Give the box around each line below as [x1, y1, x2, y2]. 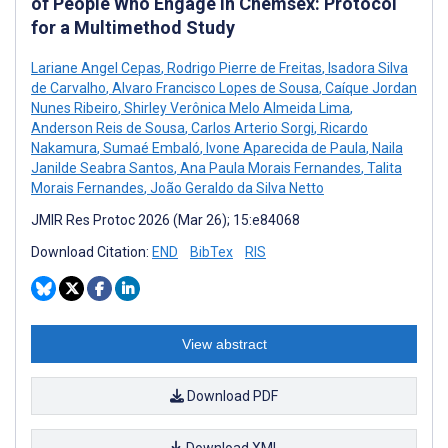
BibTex [190, 244, 233, 261]
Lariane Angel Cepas [31, 60, 161, 77]
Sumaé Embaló [100, 140, 200, 157]
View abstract [181, 336, 267, 353]
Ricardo [317, 120, 368, 137]
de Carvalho [31, 80, 106, 97]
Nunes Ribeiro [31, 100, 118, 117]
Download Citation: [31, 244, 152, 261]
